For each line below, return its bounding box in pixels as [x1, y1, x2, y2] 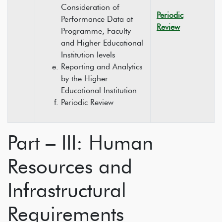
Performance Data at [61, 14, 133, 24]
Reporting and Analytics [61, 62, 143, 71]
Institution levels [61, 50, 115, 59]
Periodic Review [61, 98, 113, 107]
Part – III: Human [7, 130, 153, 155]
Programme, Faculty [61, 26, 131, 36]
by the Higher [61, 74, 108, 83]
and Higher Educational [61, 38, 143, 48]
